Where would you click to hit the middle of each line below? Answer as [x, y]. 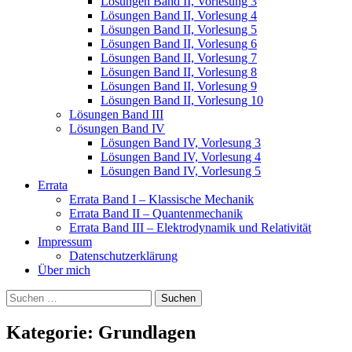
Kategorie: [52, 332]
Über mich [64, 270]
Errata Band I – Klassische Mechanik [161, 199]
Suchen [24, 296]
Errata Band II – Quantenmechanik [156, 213]
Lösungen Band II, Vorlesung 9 [179, 86]
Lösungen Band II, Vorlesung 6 [179, 44]
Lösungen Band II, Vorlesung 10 [182, 100]
